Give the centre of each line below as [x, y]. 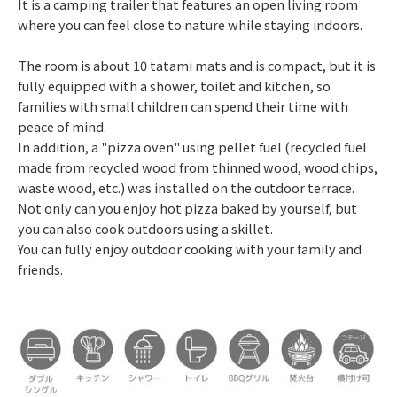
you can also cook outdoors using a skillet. [145, 229]
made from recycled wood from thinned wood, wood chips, [198, 167]
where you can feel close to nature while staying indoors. [190, 25]
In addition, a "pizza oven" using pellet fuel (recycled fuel [192, 147]
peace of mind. [62, 127]
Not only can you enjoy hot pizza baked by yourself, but [187, 208]
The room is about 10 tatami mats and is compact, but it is [197, 66]
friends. [40, 269]
